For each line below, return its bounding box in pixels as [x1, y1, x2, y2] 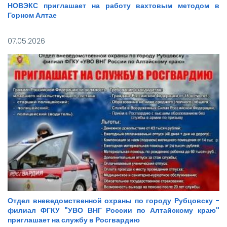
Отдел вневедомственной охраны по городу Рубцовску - [8, 196, 219, 206]
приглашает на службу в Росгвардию [8, 215, 140, 225]
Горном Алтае [8, 10, 57, 21]
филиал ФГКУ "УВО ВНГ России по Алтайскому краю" [8, 205, 219, 216]
